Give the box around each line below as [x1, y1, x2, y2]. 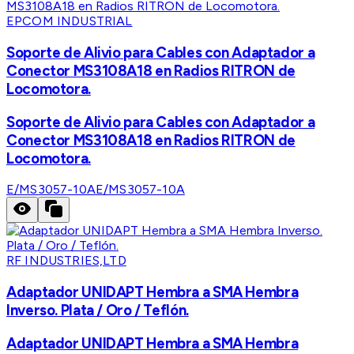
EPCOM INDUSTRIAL [6, 13, 133, 29]
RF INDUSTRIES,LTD [6, 253, 126, 269]
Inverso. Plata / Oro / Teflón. [6, 301, 189, 320]
